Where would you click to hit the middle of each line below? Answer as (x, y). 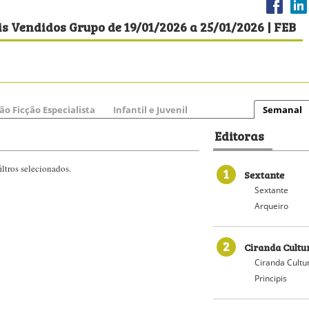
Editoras (239, 135)
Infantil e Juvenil (150, 110)
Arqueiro (271, 206)
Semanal (282, 110)
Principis (271, 278)
